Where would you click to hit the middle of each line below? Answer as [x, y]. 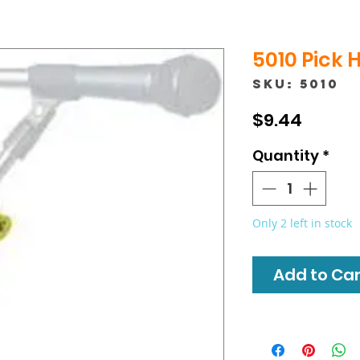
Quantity [286, 155]
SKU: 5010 [296, 84]
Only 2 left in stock [302, 223]
